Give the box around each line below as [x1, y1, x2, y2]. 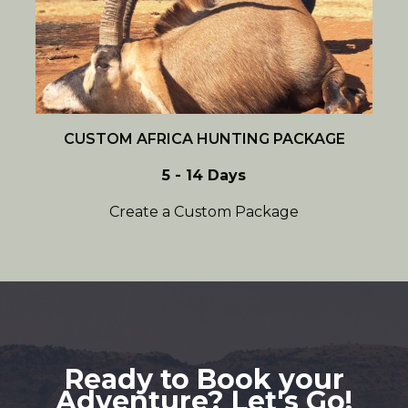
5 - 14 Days [162, 167, 246, 184]
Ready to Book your [64, 362, 344, 396]
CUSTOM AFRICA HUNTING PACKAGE [63, 130, 345, 148]
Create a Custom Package [109, 203, 299, 220]
